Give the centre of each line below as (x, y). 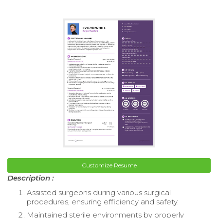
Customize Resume (109, 165)
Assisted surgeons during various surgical (99, 192)
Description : (31, 178)
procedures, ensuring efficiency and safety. (103, 201)
